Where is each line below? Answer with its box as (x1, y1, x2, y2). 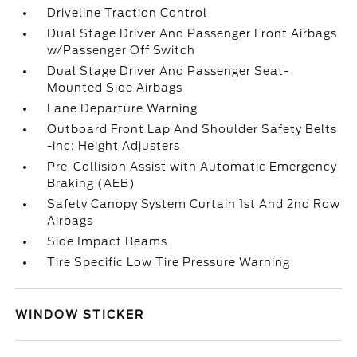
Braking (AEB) (47, 177, 136, 190)
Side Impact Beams (47, 235, 168, 248)
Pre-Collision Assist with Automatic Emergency (47, 160, 338, 173)
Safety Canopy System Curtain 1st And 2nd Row (47, 198, 341, 210)
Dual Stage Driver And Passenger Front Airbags (47, 27, 338, 40)
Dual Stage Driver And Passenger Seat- (47, 65, 290, 77)
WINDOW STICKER (15, 308, 145, 321)
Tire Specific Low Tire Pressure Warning (47, 256, 291, 269)
